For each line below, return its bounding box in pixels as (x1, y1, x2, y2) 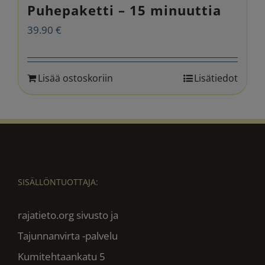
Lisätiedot (194, 71, 238, 85)
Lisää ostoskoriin (38, 71, 113, 85)
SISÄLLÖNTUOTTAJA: (18, 176, 98, 188)
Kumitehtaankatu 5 (18, 249, 105, 263)
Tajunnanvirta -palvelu (18, 228, 118, 243)
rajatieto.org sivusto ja (18, 208, 118, 222)
